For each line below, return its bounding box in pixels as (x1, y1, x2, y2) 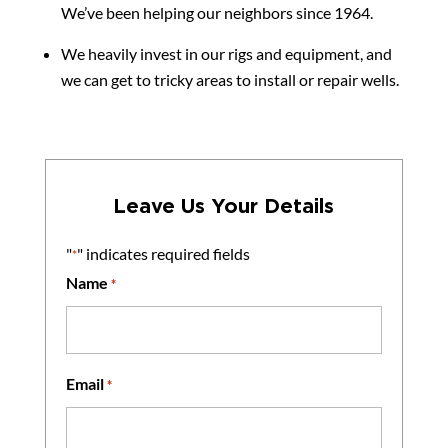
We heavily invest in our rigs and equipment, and (60, 43, 392, 63)
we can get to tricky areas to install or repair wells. (60, 69, 399, 89)
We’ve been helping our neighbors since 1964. (60, 2, 373, 22)
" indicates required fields (76, 243, 250, 263)
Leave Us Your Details (113, 193, 335, 216)
